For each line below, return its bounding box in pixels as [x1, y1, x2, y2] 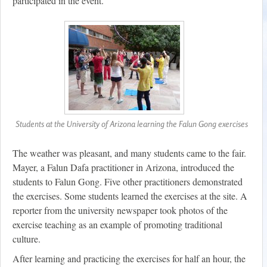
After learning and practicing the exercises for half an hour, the [13, 252, 246, 265]
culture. [13, 232, 41, 246]
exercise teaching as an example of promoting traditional [13, 218, 222, 231]
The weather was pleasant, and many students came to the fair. [13, 147, 246, 160]
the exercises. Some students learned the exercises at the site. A [13, 190, 247, 203]
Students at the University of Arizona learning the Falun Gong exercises [15, 119, 248, 129]
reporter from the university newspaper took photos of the [13, 204, 228, 217]
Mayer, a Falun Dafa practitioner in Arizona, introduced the [13, 161, 234, 174]
